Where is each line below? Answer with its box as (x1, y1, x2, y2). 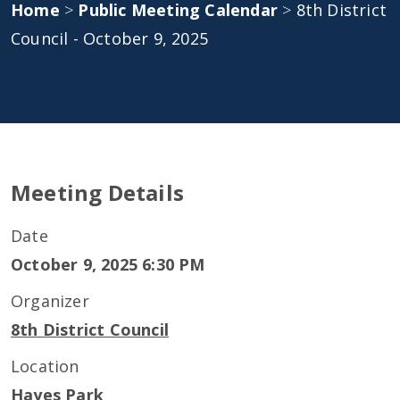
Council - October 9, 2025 (11, 28, 208, 49)
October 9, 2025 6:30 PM (11, 254, 205, 275)
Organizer (11, 290, 89, 312)
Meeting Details (11, 178, 184, 207)
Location (11, 355, 79, 377)
